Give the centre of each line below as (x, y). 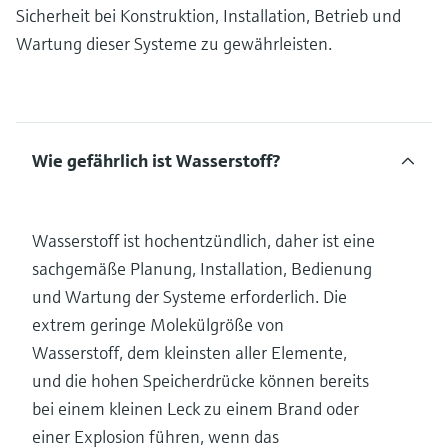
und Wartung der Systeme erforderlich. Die (189, 296)
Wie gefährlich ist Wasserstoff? (156, 160)
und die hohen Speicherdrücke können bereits (200, 380)
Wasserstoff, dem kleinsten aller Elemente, (189, 352)
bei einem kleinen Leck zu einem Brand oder (195, 408)
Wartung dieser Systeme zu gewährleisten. (174, 43)
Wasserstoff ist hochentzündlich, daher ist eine (203, 240)
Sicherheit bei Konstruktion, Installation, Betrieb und (208, 15)
